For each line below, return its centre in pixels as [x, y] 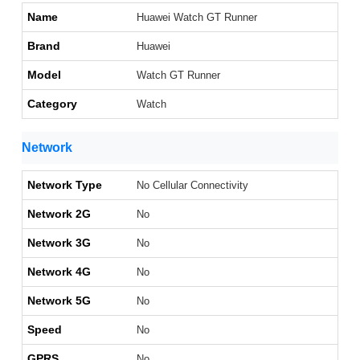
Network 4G [59, 272]
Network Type [65, 185]
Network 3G [59, 243]
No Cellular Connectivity [192, 186]
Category [52, 104]
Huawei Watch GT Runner [197, 18]
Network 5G [59, 301]
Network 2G [59, 214]
